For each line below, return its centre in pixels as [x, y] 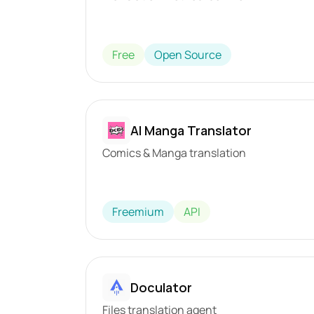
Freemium [138, 212]
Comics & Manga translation [175, 153]
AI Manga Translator [191, 130]
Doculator [162, 287]
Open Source [188, 55]
